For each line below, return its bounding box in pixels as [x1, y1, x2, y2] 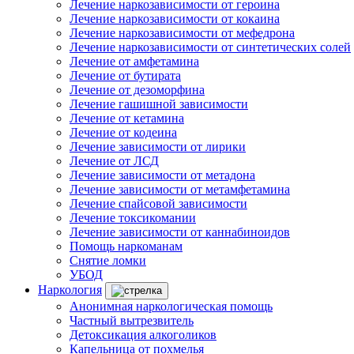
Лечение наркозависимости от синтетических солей [70, 40, 351, 54]
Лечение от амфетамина [70, 55, 199, 68]
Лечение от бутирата [70, 69, 181, 82]
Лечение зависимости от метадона [70, 168, 255, 182]
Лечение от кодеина [70, 126, 177, 139]
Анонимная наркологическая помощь [70, 299, 273, 313]
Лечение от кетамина [70, 111, 184, 125]
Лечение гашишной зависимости [70, 97, 248, 111]
